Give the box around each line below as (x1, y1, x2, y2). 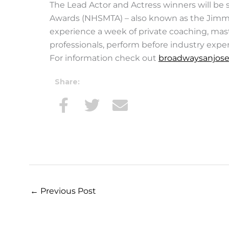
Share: (55, 77, 80, 87)
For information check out (50, 53, 158, 63)
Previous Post (38, 186, 96, 196)
